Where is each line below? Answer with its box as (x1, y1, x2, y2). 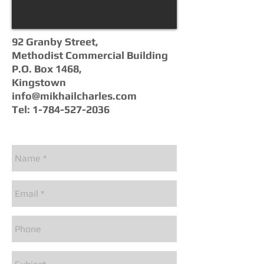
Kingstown (12, 76, 66, 88)
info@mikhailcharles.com (12, 90, 137, 102)
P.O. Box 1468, (12, 62, 82, 75)
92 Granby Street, (12, 35, 101, 48)
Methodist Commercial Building (12, 49, 168, 61)
